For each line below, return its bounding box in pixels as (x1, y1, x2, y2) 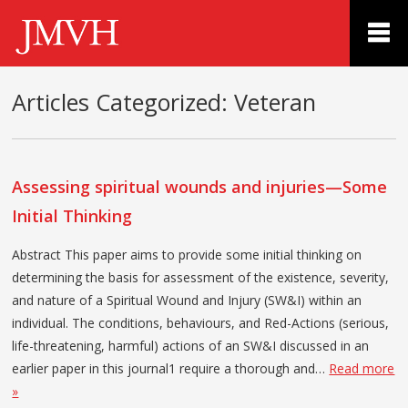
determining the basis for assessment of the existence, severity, (12, 268, 390, 286)
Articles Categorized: (12, 86, 229, 117)
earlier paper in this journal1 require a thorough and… (12, 359, 330, 377)
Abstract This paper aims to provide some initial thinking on (12, 245, 362, 263)
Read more (329, 359, 395, 377)
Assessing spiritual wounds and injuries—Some (12, 175, 388, 198)
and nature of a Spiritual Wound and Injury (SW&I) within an (12, 291, 362, 309)
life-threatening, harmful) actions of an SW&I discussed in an (12, 336, 370, 354)
